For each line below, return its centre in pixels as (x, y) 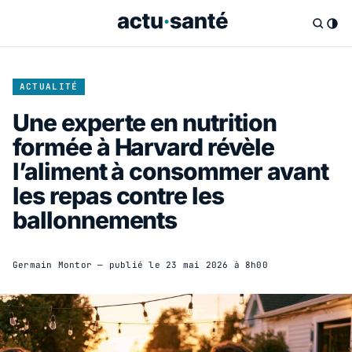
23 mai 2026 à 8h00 (216, 264)
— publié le (129, 264)
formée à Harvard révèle (143, 147)
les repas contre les (118, 195)
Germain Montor (53, 264)
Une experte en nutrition (145, 122)
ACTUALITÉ (49, 86)
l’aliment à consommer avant (170, 171)
